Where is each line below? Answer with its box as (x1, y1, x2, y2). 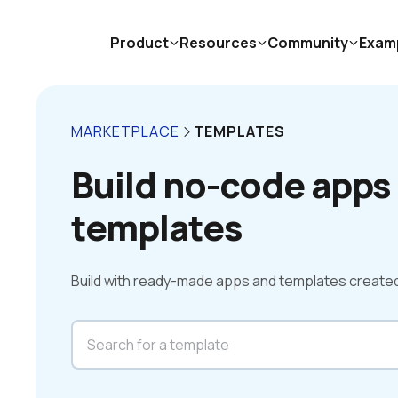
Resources (179, 33, 257, 52)
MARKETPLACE (71, 122, 179, 141)
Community (267, 33, 348, 52)
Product (110, 33, 169, 52)
